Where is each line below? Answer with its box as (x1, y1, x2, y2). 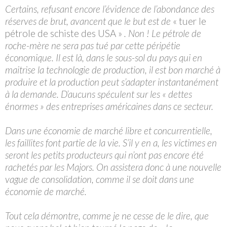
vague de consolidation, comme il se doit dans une (5, 173, 194, 185)
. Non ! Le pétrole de (122, 27, 201, 39)
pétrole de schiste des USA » (5, 27, 122, 39)
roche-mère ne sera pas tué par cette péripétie (5, 39, 180, 51)
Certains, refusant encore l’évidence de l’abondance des (5, 3, 214, 15)
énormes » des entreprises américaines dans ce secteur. (5, 100, 213, 112)
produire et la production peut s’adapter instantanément (5, 75, 218, 88)
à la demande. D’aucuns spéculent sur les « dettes (5, 88, 192, 100)
